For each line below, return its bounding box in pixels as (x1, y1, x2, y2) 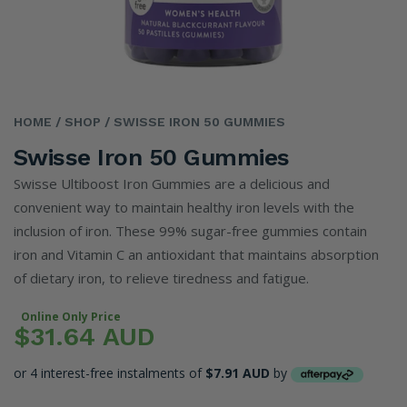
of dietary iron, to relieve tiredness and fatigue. (14, 269, 309, 287)
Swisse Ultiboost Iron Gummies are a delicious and (14, 174, 330, 193)
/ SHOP (52, 114, 101, 129)
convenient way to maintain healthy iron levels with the (14, 198, 354, 216)
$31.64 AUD (14, 322, 154, 352)
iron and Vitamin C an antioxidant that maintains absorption (14, 245, 379, 263)
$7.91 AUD (205, 364, 270, 382)
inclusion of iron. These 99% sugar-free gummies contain (14, 222, 367, 240)
